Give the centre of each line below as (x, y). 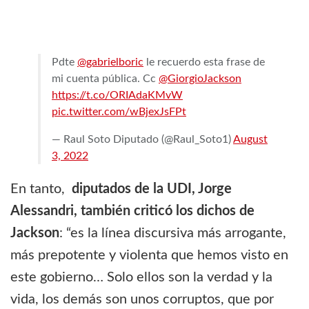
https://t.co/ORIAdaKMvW (117, 96)
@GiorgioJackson (200, 79)
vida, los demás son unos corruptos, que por (142, 300)
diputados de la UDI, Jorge (152, 189)
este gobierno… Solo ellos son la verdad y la (141, 278)
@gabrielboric (110, 62)
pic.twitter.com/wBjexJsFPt (119, 112)
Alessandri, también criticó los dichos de (132, 211)
